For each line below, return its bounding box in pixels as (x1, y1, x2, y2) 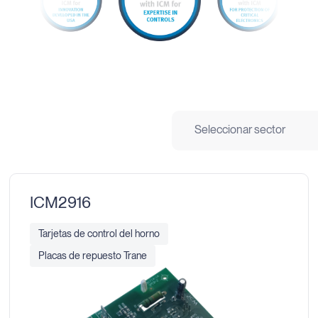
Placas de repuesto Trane (38, 249, 148, 261)
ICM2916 (30, 193, 92, 212)
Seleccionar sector (194, 123, 285, 137)
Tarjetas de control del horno (38, 227, 160, 239)
